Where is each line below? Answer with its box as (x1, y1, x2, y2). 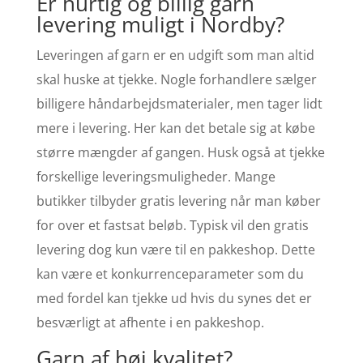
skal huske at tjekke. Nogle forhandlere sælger (36, 70, 317, 88)
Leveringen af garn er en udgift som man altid (36, 45, 314, 64)
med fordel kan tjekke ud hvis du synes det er (36, 288, 312, 307)
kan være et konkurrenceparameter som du (36, 264, 304, 283)
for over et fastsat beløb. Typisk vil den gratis (36, 216, 309, 234)
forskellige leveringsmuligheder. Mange (36, 167, 275, 186)
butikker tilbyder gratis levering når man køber (36, 191, 321, 210)
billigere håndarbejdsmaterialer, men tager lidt (36, 94, 322, 113)
